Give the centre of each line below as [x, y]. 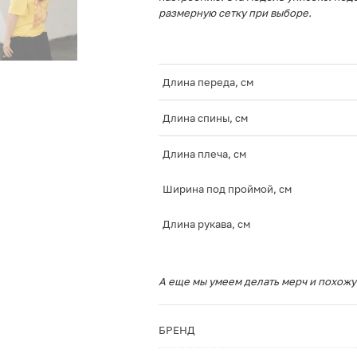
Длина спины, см [205, 118]
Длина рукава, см [206, 224]
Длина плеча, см [204, 154]
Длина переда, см [208, 82]
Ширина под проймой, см [227, 189]
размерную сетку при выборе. [235, 13]
